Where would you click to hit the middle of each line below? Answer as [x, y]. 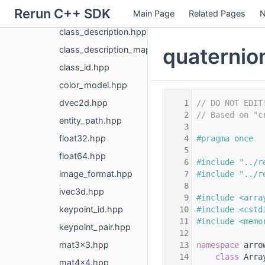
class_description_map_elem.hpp [126, 50]
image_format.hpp [96, 174]
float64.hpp [83, 156]
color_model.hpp [93, 85]
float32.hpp [83, 138]
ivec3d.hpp [82, 192]
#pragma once [225, 139]
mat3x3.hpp [84, 245]
